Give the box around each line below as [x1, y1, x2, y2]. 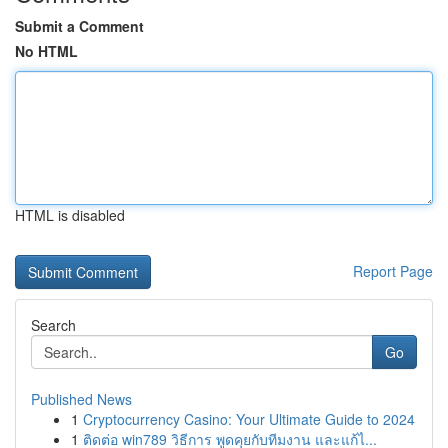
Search [31, 315, 76, 335]
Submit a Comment [15, 16, 144, 36]
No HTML [15, 41, 78, 61]
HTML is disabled [15, 205, 125, 225]
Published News [31, 389, 132, 409]
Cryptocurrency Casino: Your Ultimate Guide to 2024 [83, 409, 415, 429]
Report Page [353, 261, 433, 281]
